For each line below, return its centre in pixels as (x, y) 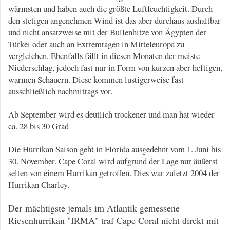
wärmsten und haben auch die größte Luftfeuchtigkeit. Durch (110, 8)
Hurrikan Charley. (39, 184)
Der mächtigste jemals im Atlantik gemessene (94, 208)
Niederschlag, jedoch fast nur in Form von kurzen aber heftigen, (115, 67)
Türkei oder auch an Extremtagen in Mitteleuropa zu (96, 44)
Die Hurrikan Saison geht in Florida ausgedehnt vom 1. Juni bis (114, 149)
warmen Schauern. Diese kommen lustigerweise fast (96, 79)
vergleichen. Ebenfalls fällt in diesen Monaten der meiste (104, 55)
